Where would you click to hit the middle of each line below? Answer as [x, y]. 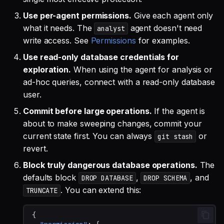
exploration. [47, 69]
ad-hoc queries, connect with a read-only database [119, 82]
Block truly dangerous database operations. [110, 165]
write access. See [57, 40]
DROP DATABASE [107, 178]
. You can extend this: [101, 190]
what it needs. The [59, 28]
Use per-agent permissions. [77, 15]
